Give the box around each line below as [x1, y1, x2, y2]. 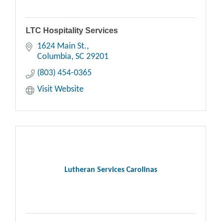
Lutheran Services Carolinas [64, 166, 158, 174]
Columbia [37, 52, 71, 62]
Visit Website [37, 85, 84, 95]
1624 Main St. [37, 42, 87, 52]
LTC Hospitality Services [26, 26, 118, 35]
